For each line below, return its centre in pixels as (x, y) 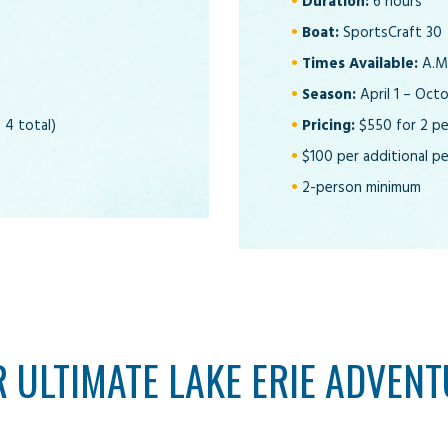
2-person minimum (361, 187)
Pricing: (328, 125)
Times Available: (360, 63)
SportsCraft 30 (390, 32)
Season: (329, 94)
